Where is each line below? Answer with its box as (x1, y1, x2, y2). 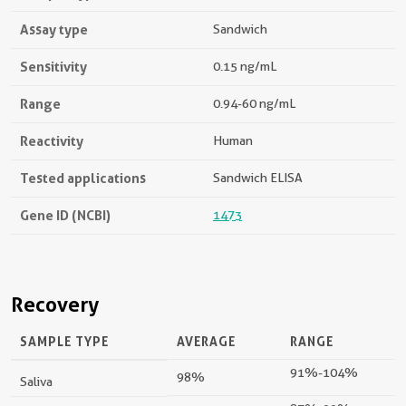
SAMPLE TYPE (20, 333, 109, 349)
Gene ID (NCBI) (20, 207, 111, 224)
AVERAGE (177, 333, 236, 349)
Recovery (11, 293, 99, 316)
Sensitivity (20, 58, 87, 75)
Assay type (20, 21, 88, 38)
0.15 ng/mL (213, 59, 276, 73)
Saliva (20, 374, 53, 389)
